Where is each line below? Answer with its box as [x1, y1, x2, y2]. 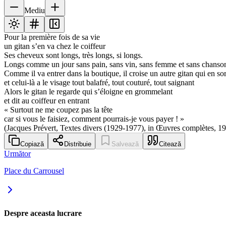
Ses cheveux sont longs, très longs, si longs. [4, 51, 143, 60]
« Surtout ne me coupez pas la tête [4, 105, 112, 115]
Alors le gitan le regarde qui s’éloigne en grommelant [4, 87, 173, 96]
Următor [4, 149, 31, 158]
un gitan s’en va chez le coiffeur [4, 42, 105, 51]
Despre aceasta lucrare [4, 208, 82, 217]
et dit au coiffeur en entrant [4, 96, 89, 105]
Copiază [20, 140, 44, 148]
